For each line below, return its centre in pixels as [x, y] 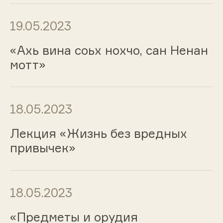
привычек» [43, 148]
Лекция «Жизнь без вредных [98, 134]
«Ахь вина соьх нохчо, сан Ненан [109, 50]
